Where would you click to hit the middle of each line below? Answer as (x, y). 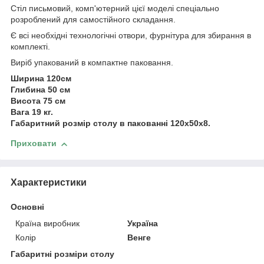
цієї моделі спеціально (174, 9)
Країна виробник (47, 223)
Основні (27, 207)
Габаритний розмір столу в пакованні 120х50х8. (110, 123)
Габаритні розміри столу (62, 254)
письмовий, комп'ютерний (78, 9)
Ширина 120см (41, 79)
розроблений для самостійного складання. (93, 20)
